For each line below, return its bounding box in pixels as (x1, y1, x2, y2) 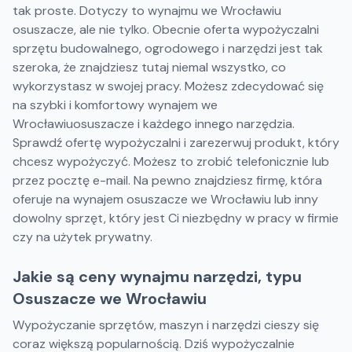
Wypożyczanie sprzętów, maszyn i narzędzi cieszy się (13, 317, 319, 333)
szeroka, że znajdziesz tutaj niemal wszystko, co (13, 59, 286, 75)
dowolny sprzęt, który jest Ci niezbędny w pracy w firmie (13, 210, 339, 226)
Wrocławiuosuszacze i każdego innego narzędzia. (13, 115, 295, 132)
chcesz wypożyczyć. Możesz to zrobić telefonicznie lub (13, 153, 329, 170)
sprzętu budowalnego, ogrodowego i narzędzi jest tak (13, 40, 323, 57)
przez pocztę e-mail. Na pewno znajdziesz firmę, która (13, 172, 322, 189)
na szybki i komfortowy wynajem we (13, 97, 218, 113)
